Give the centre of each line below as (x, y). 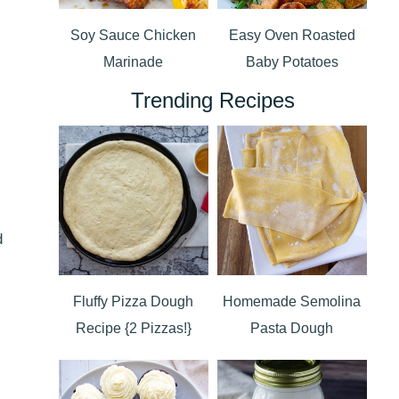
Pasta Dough (292, 329)
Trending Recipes (212, 101)
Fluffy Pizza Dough (134, 302)
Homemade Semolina (292, 302)
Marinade (134, 62)
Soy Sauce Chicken (134, 36)
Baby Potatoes (292, 62)
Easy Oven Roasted (292, 36)
